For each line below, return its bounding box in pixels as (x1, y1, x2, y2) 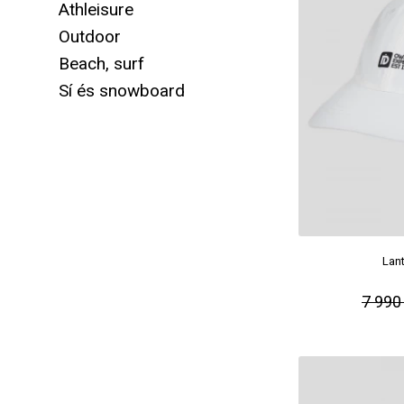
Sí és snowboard (59, 80, 185, 101)
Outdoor (59, 26, 121, 47)
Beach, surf (59, 53, 144, 74)
